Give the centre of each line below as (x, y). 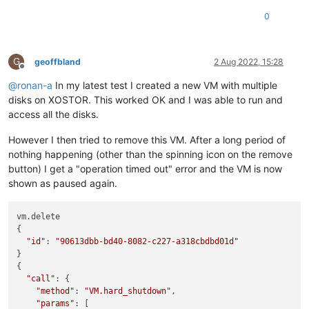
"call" (41, 278)
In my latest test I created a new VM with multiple (165, 86)
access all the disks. (53, 114)
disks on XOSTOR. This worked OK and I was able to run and (146, 100)
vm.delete (39, 216)
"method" (56, 291)
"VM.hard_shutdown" (128, 291)
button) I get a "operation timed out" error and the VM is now (145, 169)
